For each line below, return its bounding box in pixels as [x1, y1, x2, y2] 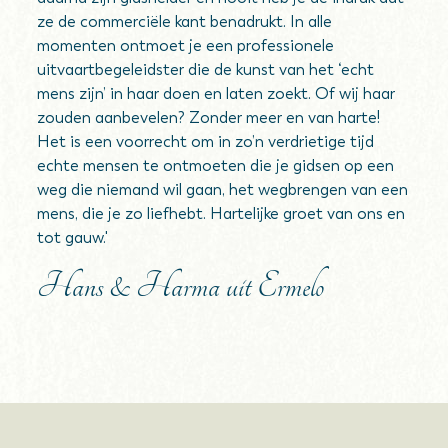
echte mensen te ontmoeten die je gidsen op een [37, 156, 395, 175]
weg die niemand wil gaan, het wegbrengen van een [37, 180, 409, 199]
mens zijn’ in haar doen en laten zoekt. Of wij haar [37, 84, 396, 103]
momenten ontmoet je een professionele [37, 36, 335, 55]
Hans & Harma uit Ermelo [37, 266, 325, 306]
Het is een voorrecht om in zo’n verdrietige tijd [37, 132, 375, 151]
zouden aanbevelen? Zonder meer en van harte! [37, 108, 381, 127]
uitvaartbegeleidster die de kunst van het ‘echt [37, 60, 375, 79]
